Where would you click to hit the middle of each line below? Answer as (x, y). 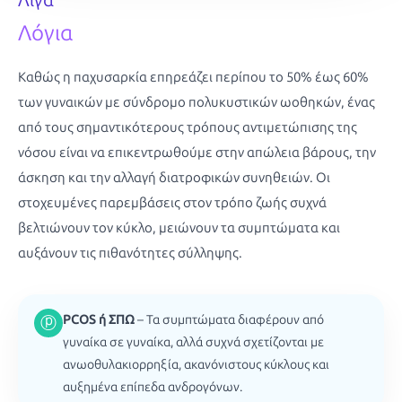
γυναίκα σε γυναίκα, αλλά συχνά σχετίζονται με (193, 342)
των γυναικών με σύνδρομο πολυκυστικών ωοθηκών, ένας (197, 102)
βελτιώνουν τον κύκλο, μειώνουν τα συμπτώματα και (179, 227)
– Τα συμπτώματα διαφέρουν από (229, 319)
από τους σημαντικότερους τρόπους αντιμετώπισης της (188, 127)
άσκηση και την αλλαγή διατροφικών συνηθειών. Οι (174, 177)
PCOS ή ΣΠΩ (99, 319)
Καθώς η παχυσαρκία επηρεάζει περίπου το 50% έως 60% (193, 77)
